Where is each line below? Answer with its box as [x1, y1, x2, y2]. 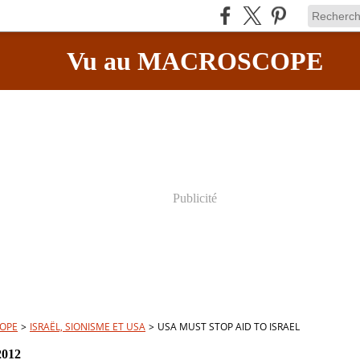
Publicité [172, 191, 217, 205]
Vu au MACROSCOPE [66, 47, 323, 76]
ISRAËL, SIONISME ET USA [30, 320, 145, 333]
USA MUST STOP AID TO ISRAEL [157, 320, 300, 333]
